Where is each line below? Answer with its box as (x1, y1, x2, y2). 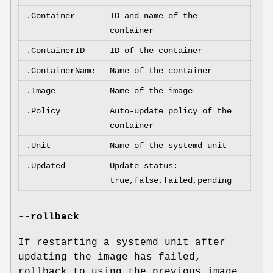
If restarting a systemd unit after (18, 237, 225, 249)
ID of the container (110, 46, 202, 56)
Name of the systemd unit (110, 141, 227, 151)
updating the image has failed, (18, 252, 201, 263)
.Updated (26, 161, 65, 171)
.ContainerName (26, 66, 94, 76)
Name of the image (110, 86, 193, 96)
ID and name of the (110, 11, 197, 21)
